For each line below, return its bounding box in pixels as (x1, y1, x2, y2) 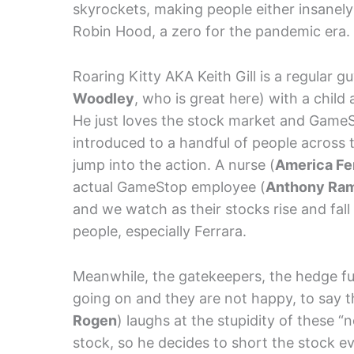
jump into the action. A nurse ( (73, 156, 275, 174)
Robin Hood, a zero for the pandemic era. (73, 23, 350, 40)
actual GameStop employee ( (73, 179, 265, 196)
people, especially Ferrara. (73, 223, 247, 240)
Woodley (73, 90, 134, 107)
